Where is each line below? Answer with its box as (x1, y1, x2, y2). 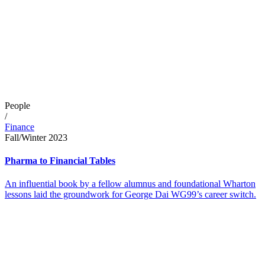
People (5, 100, 30, 111)
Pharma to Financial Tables (5, 156, 115, 166)
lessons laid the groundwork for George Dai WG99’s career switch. (5, 189, 256, 200)
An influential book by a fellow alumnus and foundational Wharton (5, 179, 256, 189)
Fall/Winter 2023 (5, 132, 67, 143)
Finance (5, 121, 34, 132)
